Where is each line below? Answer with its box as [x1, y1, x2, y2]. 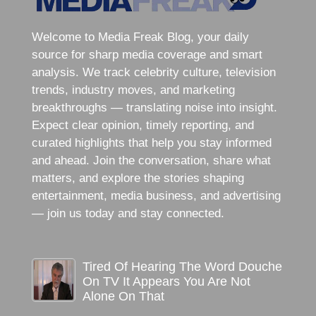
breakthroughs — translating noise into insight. [31, 100, 277, 114]
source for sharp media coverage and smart [31, 47, 262, 61]
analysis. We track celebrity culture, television [31, 65, 276, 79]
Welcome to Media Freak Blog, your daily [31, 30, 249, 44]
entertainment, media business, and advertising [31, 188, 281, 202]
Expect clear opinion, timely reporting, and [31, 118, 254, 132]
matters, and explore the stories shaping [31, 171, 244, 185]
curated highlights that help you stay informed [31, 135, 272, 150]
